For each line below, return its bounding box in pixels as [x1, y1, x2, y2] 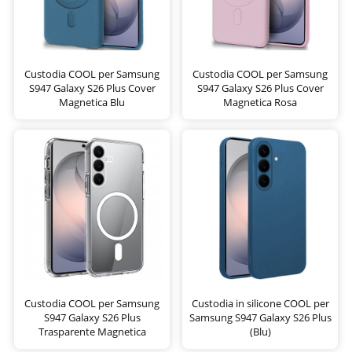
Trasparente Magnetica [38, 324, 146, 339]
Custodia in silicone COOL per [191, 295, 329, 310]
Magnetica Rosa [223, 94, 297, 109]
